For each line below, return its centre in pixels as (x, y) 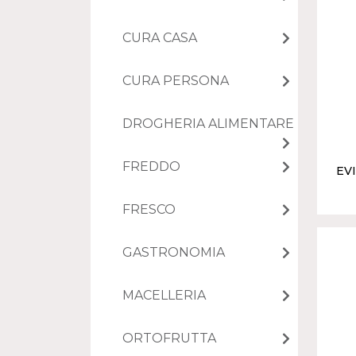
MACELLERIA (164, 296)
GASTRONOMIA (174, 253)
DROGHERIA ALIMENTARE (208, 124)
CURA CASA (160, 38)
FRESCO (149, 210)
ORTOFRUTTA (169, 339)
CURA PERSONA (176, 81)
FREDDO (151, 167)
